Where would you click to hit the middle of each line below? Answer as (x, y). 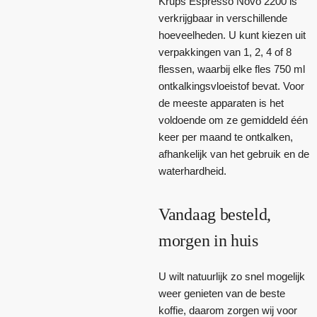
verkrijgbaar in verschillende (223, 18)
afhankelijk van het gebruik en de (234, 154)
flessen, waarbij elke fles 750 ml (232, 69)
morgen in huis (208, 240)
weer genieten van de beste (222, 294)
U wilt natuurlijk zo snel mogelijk (232, 277)
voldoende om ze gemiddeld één (233, 120)
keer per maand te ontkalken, (226, 137)
